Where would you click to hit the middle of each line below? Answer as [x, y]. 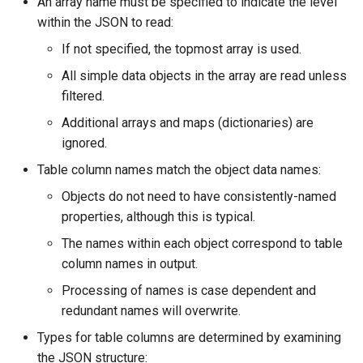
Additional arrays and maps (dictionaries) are [188, 123]
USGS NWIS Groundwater [84, 210]
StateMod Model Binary [80, 111]
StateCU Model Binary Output [95, 32]
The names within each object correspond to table [202, 243]
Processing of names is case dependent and [189, 290]
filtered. [83, 96]
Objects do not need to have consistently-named [199, 196]
